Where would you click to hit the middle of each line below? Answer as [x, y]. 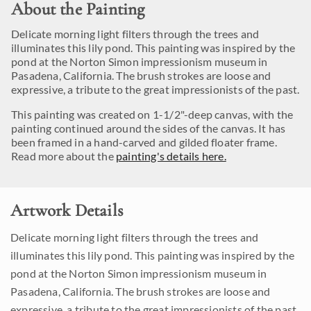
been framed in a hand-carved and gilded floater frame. [144, 142]
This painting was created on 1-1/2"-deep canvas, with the [152, 114]
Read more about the [64, 156]
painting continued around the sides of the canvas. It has [149, 128]
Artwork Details [67, 210]
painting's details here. [171, 156]
